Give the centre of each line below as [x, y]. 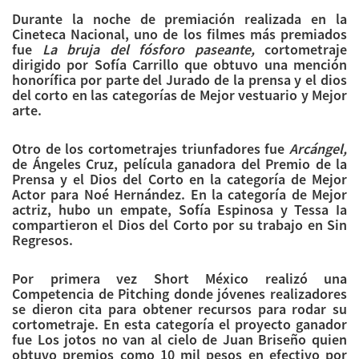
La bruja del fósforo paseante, [148, 49]
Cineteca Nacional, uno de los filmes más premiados [179, 34]
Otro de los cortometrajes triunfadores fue [151, 148]
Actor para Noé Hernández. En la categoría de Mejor [179, 194]
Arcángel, [318, 148]
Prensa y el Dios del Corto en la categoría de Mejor [179, 179]
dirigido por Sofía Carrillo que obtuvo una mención [179, 64]
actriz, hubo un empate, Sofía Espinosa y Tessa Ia [179, 209]
